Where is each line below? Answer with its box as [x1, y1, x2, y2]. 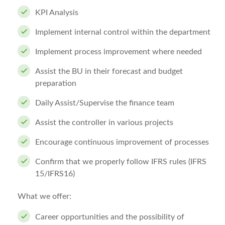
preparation [35, 79, 76, 87]
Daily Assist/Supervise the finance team [35, 99, 176, 107]
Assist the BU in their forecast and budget [35, 67, 183, 75]
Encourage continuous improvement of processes [35, 138, 209, 146]
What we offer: [18, 192, 71, 200]
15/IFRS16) [35, 170, 75, 178]
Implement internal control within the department [35, 28, 210, 36]
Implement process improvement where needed [35, 48, 204, 56]
